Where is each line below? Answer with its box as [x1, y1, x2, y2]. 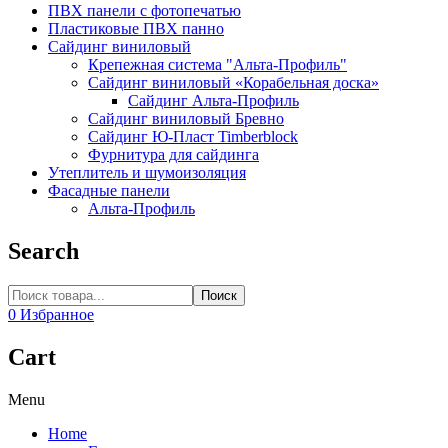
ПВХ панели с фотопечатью [48, 2, 241, 20]
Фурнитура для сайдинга [88, 146, 259, 164]
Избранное [20, 306, 94, 324]
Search [8, 238, 79, 265]
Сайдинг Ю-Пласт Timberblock [88, 128, 298, 146]
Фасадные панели [48, 182, 170, 200]
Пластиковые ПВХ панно [48, 20, 224, 38]
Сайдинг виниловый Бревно [88, 110, 284, 128]
